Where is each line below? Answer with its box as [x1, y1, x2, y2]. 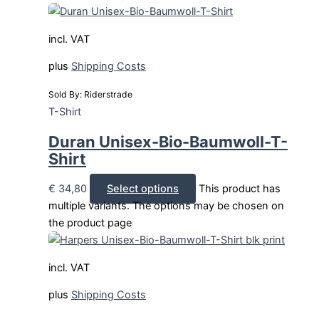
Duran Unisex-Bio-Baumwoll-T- [48, 132, 288, 152]
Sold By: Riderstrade [48, 88, 132, 100]
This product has [199, 182, 281, 196]
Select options [107, 182, 179, 196]
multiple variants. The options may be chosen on [48, 199, 284, 213]
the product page [48, 216, 132, 230]
